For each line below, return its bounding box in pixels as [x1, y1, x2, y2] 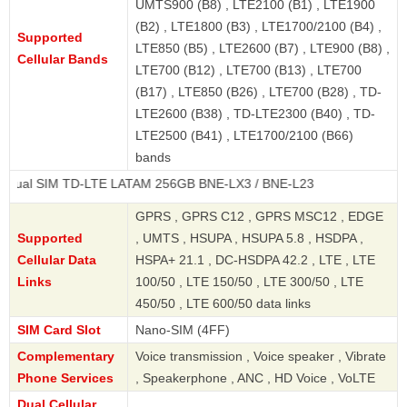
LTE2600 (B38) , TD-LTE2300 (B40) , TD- [135, 106, 375, 122]
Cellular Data [17, 253, 96, 268]
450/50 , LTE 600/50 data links [135, 296, 311, 312]
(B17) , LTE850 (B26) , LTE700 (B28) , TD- [135, 84, 382, 100]
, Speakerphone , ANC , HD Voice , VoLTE [135, 371, 375, 386]
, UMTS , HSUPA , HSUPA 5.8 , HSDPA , [135, 231, 363, 246]
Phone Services [17, 371, 114, 386]
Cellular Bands [17, 52, 108, 67]
